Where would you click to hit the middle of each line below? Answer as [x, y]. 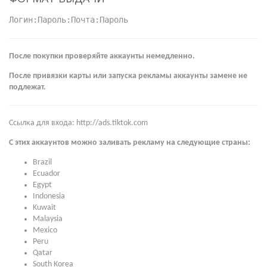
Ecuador [46, 174]
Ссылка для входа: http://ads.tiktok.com [78, 123]
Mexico [45, 230]
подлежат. [27, 87]
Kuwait [44, 208]
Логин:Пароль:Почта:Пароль [69, 20]
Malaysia [48, 219]
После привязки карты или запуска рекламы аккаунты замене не [128, 76]
